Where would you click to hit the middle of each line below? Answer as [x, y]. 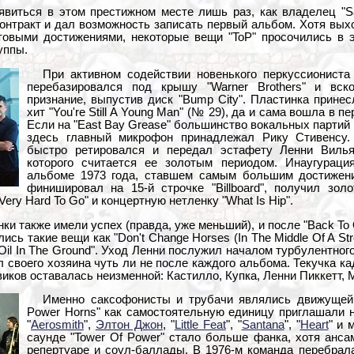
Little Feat [200, 325]
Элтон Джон [129, 325]
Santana [263, 325]
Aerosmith [57, 325]
